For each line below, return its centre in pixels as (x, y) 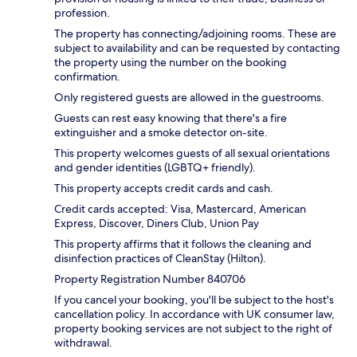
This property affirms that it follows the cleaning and (183, 244)
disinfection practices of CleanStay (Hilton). (160, 259)
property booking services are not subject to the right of (193, 329)
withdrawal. (83, 343)
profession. (82, 13)
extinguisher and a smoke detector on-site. (161, 133)
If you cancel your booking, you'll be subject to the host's (194, 300)
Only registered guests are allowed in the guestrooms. (189, 98)
